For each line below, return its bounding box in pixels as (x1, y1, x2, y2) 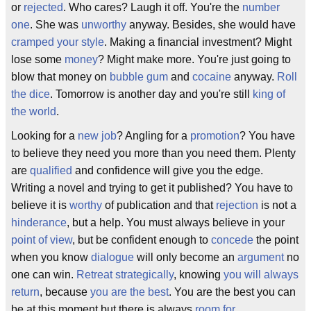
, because (40, 286, 90, 298)
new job (78, 130, 117, 142)
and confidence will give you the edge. (72, 165, 263, 176)
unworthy (81, 19, 126, 31)
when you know (11, 251, 91, 263)
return (11, 286, 40, 298)
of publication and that (102, 199, 216, 211)
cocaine (192, 71, 231, 83)
